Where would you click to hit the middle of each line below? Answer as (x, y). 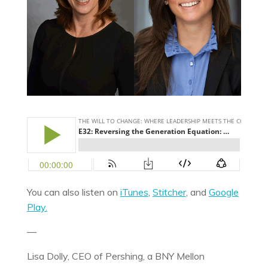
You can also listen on (73, 192)
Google (223, 192)
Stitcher (169, 192)
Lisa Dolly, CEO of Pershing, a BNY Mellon (115, 256)
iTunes (134, 192)
